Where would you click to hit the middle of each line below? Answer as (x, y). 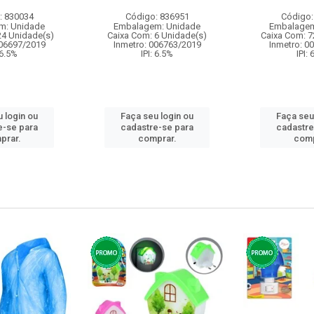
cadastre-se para (157, 127)
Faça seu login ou (157, 116)
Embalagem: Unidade (157, 26)
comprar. (157, 138)
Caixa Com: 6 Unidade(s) (157, 35)
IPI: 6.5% (157, 54)
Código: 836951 (157, 16)
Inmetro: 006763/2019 (157, 45)
